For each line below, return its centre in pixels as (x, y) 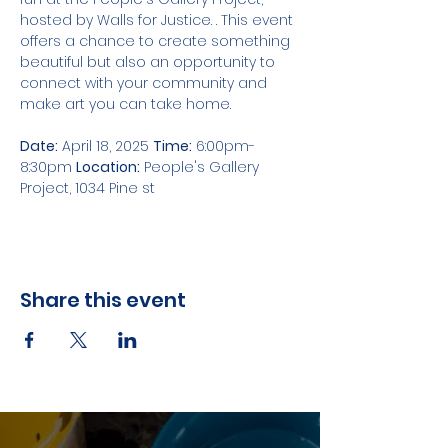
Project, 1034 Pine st (89, 188)
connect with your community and (145, 83)
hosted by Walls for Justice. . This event (158, 20)
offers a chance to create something (157, 41)
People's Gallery (201, 167)
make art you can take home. (125, 104)
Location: (108, 167)
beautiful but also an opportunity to (149, 62)
